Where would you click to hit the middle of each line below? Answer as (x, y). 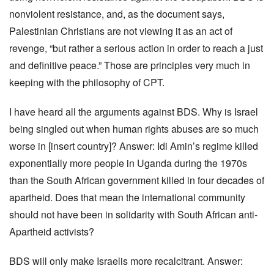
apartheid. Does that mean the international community (127, 197)
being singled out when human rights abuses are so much (134, 129)
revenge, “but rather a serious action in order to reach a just (136, 48)
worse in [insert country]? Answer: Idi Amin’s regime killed (134, 146)
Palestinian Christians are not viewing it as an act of (121, 31)
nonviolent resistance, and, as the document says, (117, 14)
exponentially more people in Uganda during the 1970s (128, 163)
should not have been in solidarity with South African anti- (133, 214)
